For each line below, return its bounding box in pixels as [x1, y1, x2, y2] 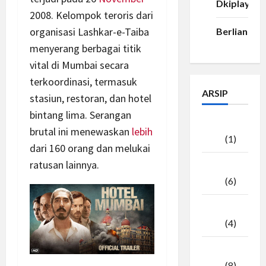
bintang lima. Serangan [30, 108, 131, 122]
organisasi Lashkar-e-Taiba [30, 25, 149, 39]
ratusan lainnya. [30, 158, 99, 172]
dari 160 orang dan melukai [30, 141, 150, 156]
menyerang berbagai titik [30, 42, 141, 56]
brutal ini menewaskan [30, 125, 132, 139]
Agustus [201, 118, 238, 130]
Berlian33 [216, 26, 258, 37]
